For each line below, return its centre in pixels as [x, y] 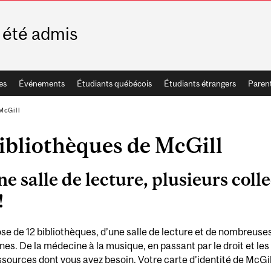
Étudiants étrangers [200, 83]
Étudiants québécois [114, 83]
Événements [41, 83]
